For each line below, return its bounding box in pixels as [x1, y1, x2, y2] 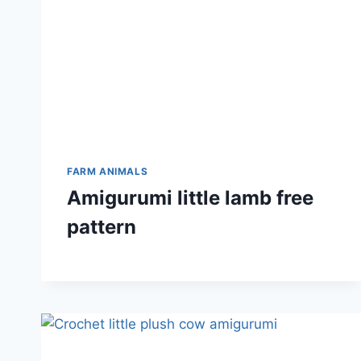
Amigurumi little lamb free [67, 186, 313, 210]
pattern [67, 215, 136, 239]
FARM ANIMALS [67, 165, 148, 178]
